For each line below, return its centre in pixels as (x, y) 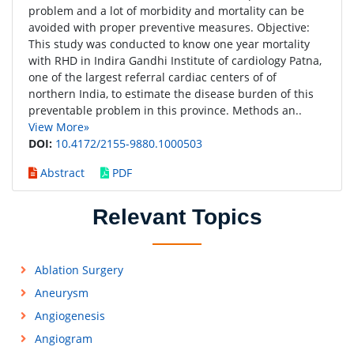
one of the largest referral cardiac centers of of (153, 77)
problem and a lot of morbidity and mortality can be (166, 11)
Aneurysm (61, 293)
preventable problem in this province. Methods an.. (165, 110)
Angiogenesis (70, 316)
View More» (59, 127)
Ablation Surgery (79, 270)
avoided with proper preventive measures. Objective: (169, 27)
